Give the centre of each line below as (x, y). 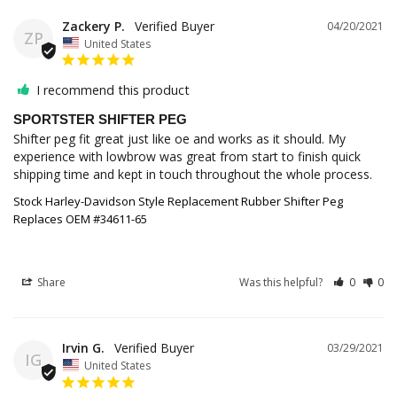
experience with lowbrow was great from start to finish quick (187, 157)
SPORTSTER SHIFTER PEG (100, 120)
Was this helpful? (283, 283)
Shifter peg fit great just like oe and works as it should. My (179, 139)
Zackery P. (93, 26)
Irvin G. (83, 348)
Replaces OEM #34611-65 (80, 219)
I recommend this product (113, 90)
